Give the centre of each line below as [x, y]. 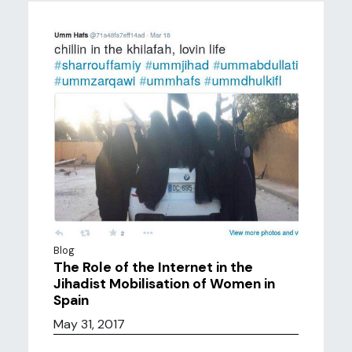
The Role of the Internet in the [153, 267]
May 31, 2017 [89, 324]
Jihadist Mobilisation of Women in [164, 284]
